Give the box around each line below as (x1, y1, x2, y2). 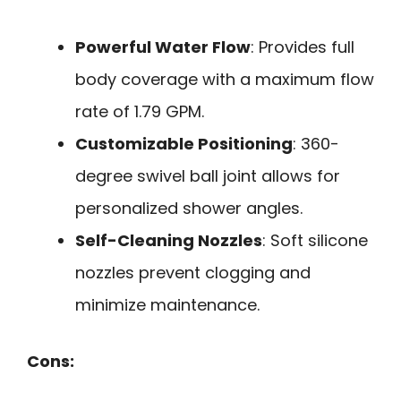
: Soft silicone (262, 229, 368, 252)
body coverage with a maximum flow (75, 68, 374, 91)
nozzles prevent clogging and (75, 261, 311, 285)
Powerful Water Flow (75, 36, 251, 59)
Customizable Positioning (75, 132, 293, 156)
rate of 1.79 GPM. (75, 100, 204, 124)
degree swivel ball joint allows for (75, 165, 340, 188)
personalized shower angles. (75, 197, 303, 220)
